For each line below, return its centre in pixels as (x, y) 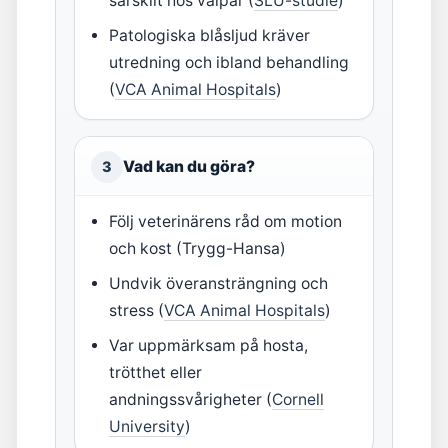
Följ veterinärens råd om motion (226, 221)
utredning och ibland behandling (229, 62)
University (147, 426)
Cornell (298, 399)
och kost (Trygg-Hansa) (198, 248)
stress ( (137, 310)
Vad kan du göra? (189, 166)
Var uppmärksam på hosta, (209, 345)
